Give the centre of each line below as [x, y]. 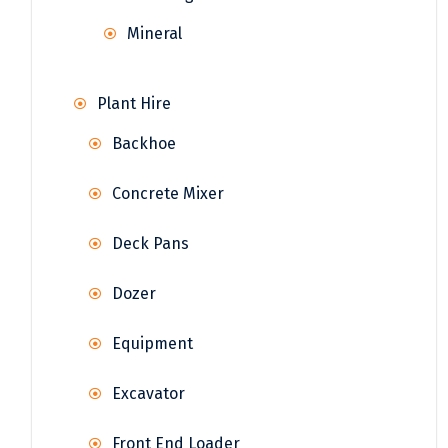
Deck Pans [150, 244]
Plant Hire [134, 104]
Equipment [152, 344]
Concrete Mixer [168, 194]
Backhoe [144, 144]
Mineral [154, 34]
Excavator [148, 394]
